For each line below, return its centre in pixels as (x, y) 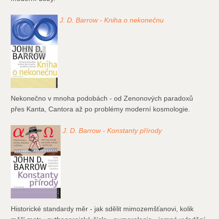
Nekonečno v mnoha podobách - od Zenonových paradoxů (102, 99)
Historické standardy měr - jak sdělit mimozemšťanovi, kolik (102, 209)
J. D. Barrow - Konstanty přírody (112, 131)
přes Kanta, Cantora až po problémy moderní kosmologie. (101, 109)
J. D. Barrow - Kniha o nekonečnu (112, 20)
